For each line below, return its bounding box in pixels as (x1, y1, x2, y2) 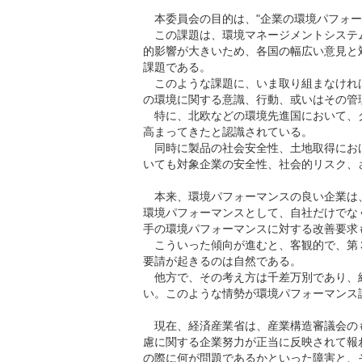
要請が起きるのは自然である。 (143, 255, 301, 267)
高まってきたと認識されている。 (143, 125, 313, 138)
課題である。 (143, 61, 211, 74)
